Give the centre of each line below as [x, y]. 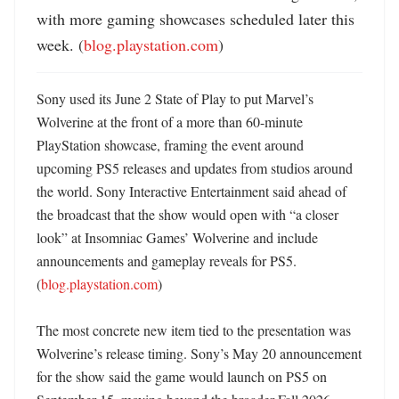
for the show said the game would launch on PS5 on [182, 376]
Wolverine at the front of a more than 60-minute [170, 122]
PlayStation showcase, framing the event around [170, 145]
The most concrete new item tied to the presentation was [194, 330]
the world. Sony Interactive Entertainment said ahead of [191, 191]
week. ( [60, 45]
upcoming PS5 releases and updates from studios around [195, 168]
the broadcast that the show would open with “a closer [187, 214]
